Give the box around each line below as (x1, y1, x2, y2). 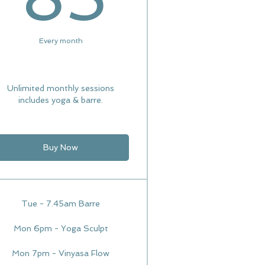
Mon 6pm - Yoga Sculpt (13, 224, 108, 233)
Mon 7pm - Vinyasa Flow (12, 248, 110, 258)
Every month (38, 37, 83, 45)
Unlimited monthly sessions (7, 83, 115, 93)
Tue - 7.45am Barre (21, 199, 101, 208)
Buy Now (43, 143, 79, 152)
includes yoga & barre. (18, 95, 104, 105)
